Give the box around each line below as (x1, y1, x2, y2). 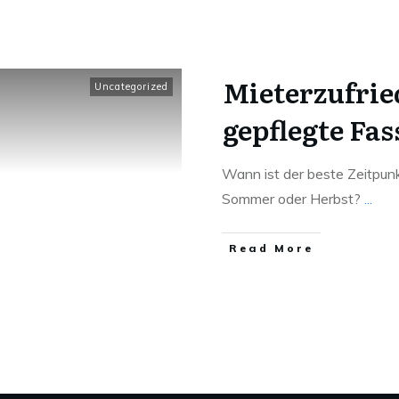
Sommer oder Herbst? (222, 190, 364, 208)
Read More (229, 241, 313, 255)
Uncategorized (94, 80, 168, 93)
